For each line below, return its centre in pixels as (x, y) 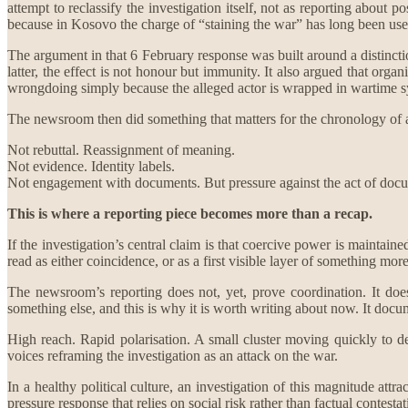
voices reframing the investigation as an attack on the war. (173, 355)
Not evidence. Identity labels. (91, 166)
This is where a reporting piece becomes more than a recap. (190, 213)
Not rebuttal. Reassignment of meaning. (121, 149)
